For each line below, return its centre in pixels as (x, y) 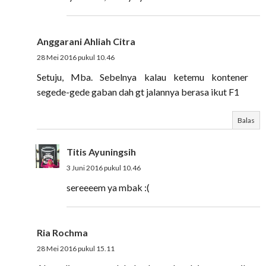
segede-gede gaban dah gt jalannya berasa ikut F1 (138, 92)
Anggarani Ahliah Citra (86, 41)
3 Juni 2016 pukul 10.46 (104, 168)
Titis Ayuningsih (101, 152)
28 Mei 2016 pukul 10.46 (76, 57)
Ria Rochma (62, 232)
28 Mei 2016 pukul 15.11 (76, 248)
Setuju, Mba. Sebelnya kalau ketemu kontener (142, 77)
